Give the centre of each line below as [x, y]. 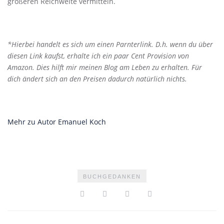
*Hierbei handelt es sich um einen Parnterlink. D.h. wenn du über [110, 44]
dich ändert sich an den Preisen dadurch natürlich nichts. [97, 79]
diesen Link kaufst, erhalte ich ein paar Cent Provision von [98, 56]
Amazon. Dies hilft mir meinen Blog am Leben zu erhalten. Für [105, 67]
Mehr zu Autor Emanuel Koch [57, 122]
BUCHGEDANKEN [112, 176]
